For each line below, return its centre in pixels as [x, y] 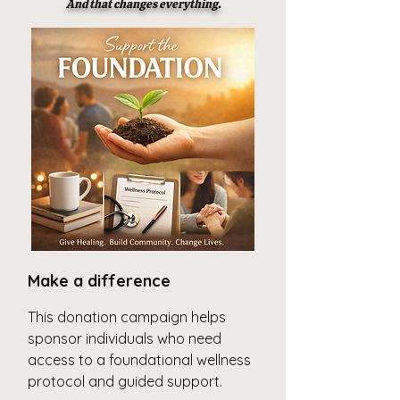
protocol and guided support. [125, 381]
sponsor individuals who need [125, 338]
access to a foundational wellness [139, 359]
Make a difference [99, 280]
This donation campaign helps [127, 317]
